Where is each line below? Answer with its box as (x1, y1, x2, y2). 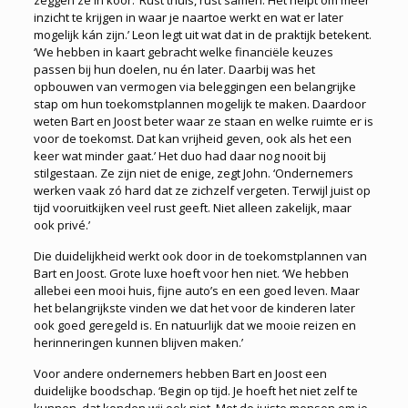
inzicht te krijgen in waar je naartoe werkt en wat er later (33, 9, 343, 26)
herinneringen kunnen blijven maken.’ (33, 334, 243, 352)
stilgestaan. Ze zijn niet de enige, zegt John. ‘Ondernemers (33, 165, 353, 182)
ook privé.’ (33, 217, 90, 234)
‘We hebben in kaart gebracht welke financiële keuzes (33, 44, 333, 61)
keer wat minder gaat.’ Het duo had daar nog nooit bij (33, 148, 326, 165)
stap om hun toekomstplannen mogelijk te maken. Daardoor (33, 96, 366, 113)
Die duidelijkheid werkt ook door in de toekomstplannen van (33, 248, 367, 265)
